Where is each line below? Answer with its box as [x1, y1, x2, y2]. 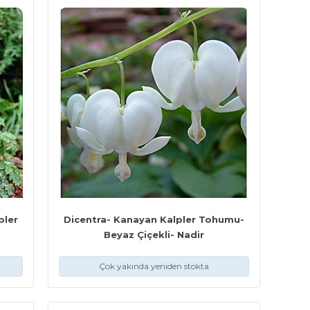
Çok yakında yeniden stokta [98, 260, 209, 271]
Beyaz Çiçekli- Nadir [103, 228, 204, 240]
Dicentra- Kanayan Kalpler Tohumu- [63, 213, 244, 225]
